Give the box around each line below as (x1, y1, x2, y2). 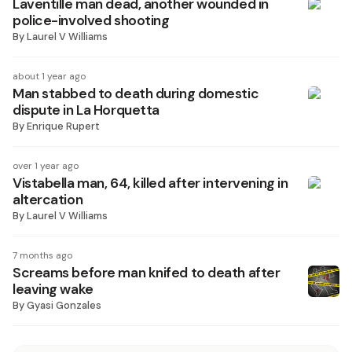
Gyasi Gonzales (27, 299, 101, 312)
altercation (13, 191, 83, 208)
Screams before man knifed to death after (13, 264, 280, 281)
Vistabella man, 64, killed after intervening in (13, 174, 288, 192)
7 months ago (13, 249, 72, 262)
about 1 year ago (13, 70, 86, 82)
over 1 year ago (13, 159, 79, 172)
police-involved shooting (13, 12, 170, 29)
